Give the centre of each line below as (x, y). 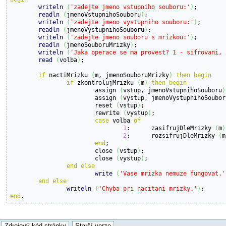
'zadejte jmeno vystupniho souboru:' (132, 22)
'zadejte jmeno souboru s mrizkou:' (130, 37)
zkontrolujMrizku (106, 82)
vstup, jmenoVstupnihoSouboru (173, 90)
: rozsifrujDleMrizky (185, 135)
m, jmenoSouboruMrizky (132, 75)
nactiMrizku (69, 75)
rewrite (109, 112)
